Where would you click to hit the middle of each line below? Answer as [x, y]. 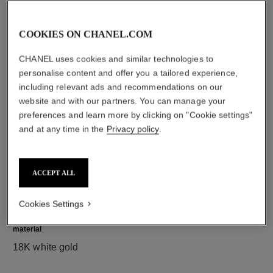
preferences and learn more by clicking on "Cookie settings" [136, 115]
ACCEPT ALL [54, 173]
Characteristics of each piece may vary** [101, 78]
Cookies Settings [51, 204]
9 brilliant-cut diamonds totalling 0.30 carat [105, 64]
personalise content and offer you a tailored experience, [128, 73]
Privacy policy [133, 129]
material [27, 229]
